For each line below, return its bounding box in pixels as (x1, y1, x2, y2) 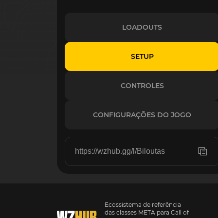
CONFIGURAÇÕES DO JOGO (93, 110, 191, 119)
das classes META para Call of (105, 209, 189, 216)
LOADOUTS (122, 23, 162, 32)
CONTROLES (120, 81, 164, 90)
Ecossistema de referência (105, 201, 182, 208)
